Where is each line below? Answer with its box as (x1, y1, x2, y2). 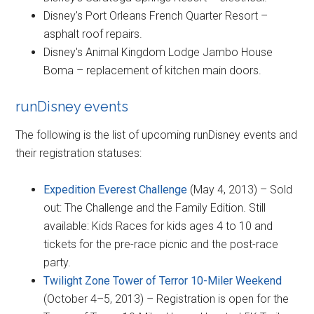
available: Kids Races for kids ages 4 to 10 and (43, 219, 273, 233)
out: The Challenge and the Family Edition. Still (43, 200, 266, 214)
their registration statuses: (15, 146, 142, 160)
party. (43, 255, 71, 269)
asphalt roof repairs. (43, 27, 143, 41)
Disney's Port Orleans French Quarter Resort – (43, 8, 268, 22)
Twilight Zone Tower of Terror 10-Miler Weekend (43, 273, 282, 287)
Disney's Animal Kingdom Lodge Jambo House (43, 45, 273, 59)
